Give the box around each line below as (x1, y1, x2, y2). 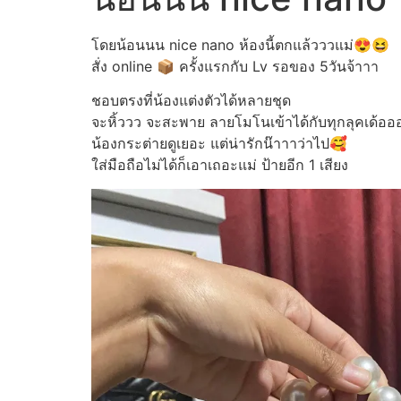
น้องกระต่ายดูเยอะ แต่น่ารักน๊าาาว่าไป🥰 (91, 134, 347, 153)
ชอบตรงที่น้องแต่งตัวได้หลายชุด (91, 91, 291, 110)
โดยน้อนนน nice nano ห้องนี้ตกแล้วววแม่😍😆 (91, 36, 389, 54)
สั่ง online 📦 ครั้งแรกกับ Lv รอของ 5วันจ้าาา (91, 57, 379, 75)
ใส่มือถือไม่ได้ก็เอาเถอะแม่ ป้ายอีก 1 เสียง (91, 156, 348, 175)
